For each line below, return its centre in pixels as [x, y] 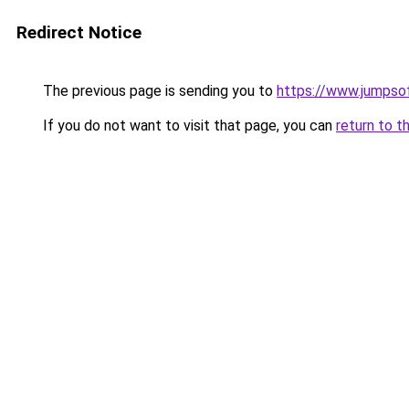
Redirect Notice [79, 32]
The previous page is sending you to [158, 91]
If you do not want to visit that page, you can [188, 126]
